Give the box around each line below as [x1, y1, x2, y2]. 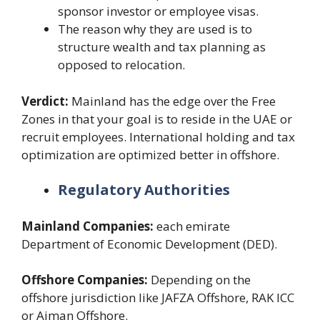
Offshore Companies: [21, 271, 151, 288]
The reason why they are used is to [58, 21, 252, 37]
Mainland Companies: [21, 217, 156, 234]
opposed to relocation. [58, 56, 185, 73]
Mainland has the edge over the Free [69, 92, 276, 109]
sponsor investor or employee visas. [58, 3, 259, 19]
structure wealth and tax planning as [58, 39, 266, 55]
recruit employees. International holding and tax [21, 128, 295, 145]
